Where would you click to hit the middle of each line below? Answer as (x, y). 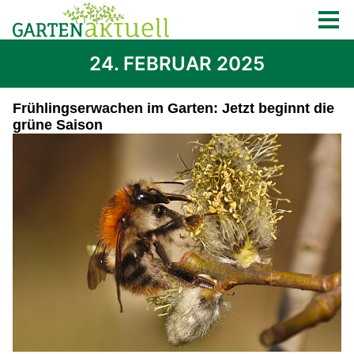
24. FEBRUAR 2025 (177, 64)
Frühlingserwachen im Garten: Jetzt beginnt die (173, 108)
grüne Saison (58, 125)
